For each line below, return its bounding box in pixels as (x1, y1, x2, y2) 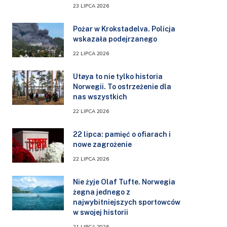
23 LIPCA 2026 (73, 2, 109, 10)
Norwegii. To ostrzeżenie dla (73, 82, 171, 91)
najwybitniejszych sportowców (73, 198, 180, 206)
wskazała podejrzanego (73, 34, 157, 43)
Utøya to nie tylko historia (73, 72, 163, 81)
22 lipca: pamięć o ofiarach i (73, 130, 171, 138)
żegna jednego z (73, 187, 130, 196)
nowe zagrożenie (73, 140, 132, 148)
